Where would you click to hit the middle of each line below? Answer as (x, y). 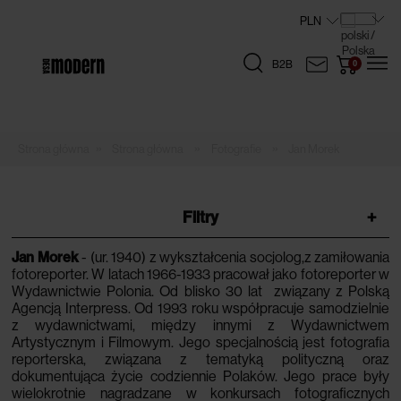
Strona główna (148, 149)
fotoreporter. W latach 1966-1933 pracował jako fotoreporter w (200, 274)
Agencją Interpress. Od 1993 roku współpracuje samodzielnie (200, 308)
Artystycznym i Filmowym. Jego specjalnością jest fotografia (200, 342)
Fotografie (236, 149)
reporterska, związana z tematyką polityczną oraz (200, 359)
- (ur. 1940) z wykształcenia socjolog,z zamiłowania (234, 257)
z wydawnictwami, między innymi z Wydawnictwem (200, 325)
